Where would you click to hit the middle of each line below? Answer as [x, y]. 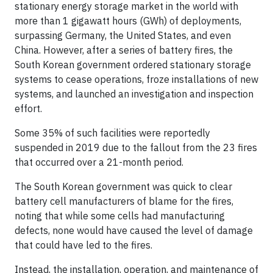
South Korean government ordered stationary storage [133, 64]
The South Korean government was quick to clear [123, 186]
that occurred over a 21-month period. [100, 162]
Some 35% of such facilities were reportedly [112, 133]
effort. [30, 108]
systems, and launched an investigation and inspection [134, 94]
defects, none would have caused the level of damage [134, 230]
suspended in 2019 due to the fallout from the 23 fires [136, 147]
